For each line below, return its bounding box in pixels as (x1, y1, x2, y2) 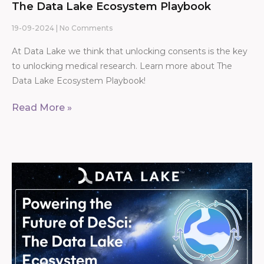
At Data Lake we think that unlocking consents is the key (12, 45, 247, 57)
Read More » (12, 101, 72, 113)
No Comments (58, 23, 113, 32)
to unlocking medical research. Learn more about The (12, 60, 232, 71)
